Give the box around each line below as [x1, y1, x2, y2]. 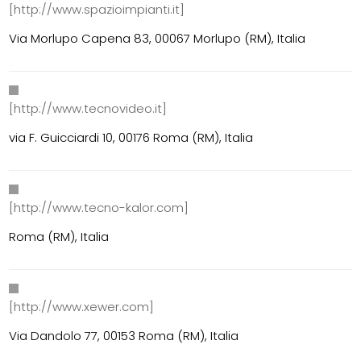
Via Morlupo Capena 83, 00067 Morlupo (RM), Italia [9, 30, 306, 48]
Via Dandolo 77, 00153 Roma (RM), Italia [9, 327, 239, 345]
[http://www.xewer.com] [9, 298, 155, 316]
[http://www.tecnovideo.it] [9, 100, 168, 118]
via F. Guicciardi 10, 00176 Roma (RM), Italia [9, 129, 254, 147]
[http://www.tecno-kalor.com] [9, 199, 189, 217]
